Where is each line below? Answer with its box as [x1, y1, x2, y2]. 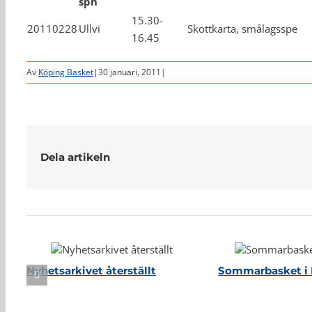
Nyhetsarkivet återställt [26, 264, 156, 278]
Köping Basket [38, 66, 93, 78]
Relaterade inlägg [26, 189, 161, 206]
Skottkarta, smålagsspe [187, 22, 297, 36]
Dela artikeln [40, 150, 110, 164]
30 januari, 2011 [98, 66, 161, 78]
